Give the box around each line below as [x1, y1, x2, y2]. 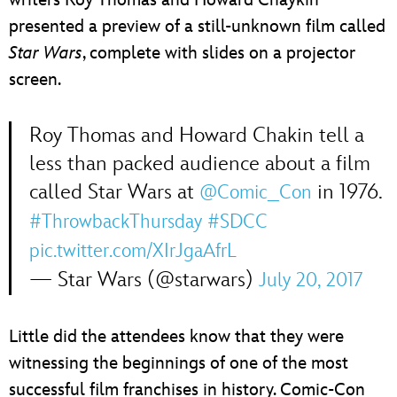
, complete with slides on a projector [82, 42, 355, 64]
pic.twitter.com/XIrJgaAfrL [29, 239, 237, 262]
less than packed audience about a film [29, 150, 370, 176]
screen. [9, 68, 61, 90]
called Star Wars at [29, 178, 199, 205]
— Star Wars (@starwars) [29, 266, 259, 292]
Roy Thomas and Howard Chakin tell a [29, 121, 364, 148]
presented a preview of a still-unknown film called [9, 15, 385, 37]
